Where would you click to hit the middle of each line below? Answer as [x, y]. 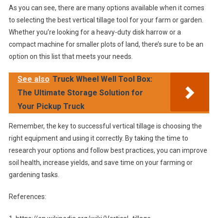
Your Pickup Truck [51, 107]
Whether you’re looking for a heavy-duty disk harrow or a [95, 32]
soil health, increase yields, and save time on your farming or [100, 163]
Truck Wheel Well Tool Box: [102, 79]
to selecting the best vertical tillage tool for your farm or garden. [106, 20]
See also [33, 79]
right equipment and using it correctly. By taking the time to [98, 138]
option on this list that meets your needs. [71, 57]
